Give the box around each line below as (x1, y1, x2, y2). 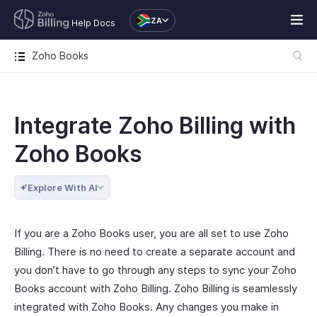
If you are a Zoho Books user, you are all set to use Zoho (14, 226, 289, 240)
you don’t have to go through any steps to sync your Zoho (14, 263, 296, 277)
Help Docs (71, 18, 115, 28)
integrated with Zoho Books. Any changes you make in (14, 300, 279, 313)
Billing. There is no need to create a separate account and (14, 245, 295, 258)
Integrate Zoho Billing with (14, 112, 296, 139)
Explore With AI (28, 182, 98, 193)
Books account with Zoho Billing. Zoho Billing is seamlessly (14, 282, 297, 295)
